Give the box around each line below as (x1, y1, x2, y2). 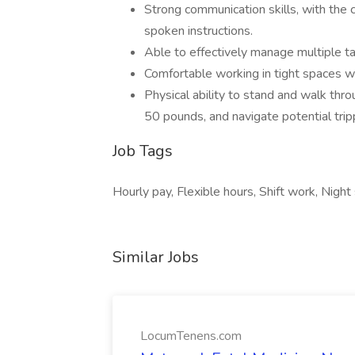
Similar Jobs (113, 246, 199, 268)
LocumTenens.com (140, 327, 242, 345)
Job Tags (113, 140, 173, 162)
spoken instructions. (144, 22, 253, 40)
